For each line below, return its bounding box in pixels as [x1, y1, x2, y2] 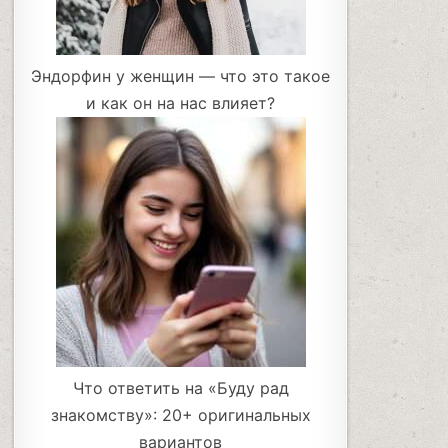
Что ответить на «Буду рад [72, 378, 289, 399]
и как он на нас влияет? [86, 93, 276, 114]
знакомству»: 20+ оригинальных [50, 405, 311, 426]
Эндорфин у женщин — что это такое [31, 66, 331, 87]
